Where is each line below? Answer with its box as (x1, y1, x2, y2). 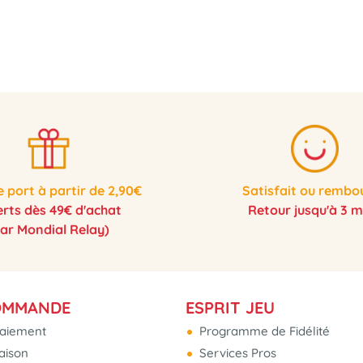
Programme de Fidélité (196, 322, 330, 339)
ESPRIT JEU (186, 297, 275, 318)
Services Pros (196, 344, 276, 361)
